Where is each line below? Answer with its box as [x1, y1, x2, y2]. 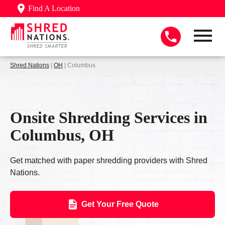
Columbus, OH [10, 126, 114, 144]
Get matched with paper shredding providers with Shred [10, 156, 207, 165]
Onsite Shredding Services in [10, 108, 207, 127]
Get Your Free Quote [81, 200, 159, 209]
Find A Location [28, 4, 80, 13]
